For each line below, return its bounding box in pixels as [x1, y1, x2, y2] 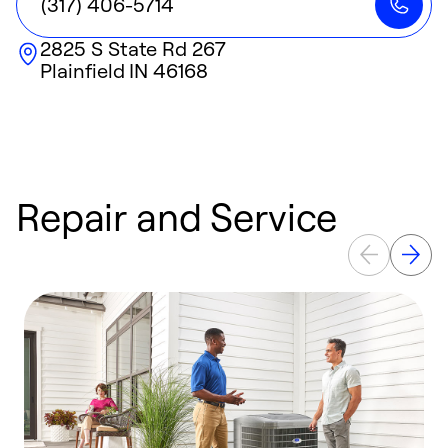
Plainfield [40, 58, 125, 83]
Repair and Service [16, 192, 338, 240]
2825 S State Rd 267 [40, 36, 227, 61]
